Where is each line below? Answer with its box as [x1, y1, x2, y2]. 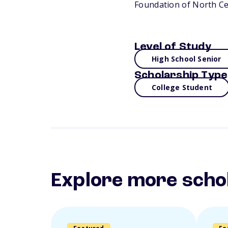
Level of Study [134, 41, 211, 52]
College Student [152, 82, 212, 92]
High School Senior [152, 54, 221, 64]
